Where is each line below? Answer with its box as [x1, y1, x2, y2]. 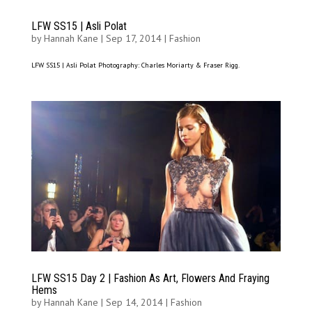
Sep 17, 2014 [105, 32, 162, 45]
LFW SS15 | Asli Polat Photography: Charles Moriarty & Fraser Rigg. [31, 61, 240, 70]
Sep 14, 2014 [105, 295, 163, 309]
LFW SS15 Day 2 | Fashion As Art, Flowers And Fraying [31, 271, 270, 285]
